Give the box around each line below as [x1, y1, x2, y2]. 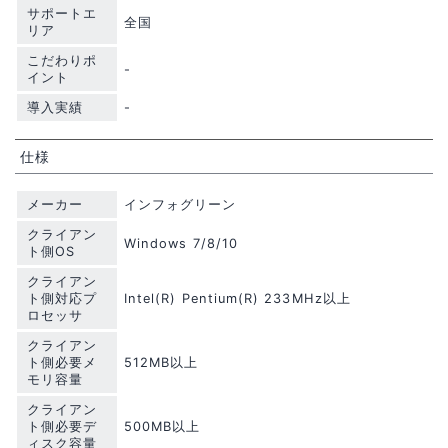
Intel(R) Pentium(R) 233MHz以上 [124, 291, 351, 307]
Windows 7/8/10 [124, 236, 238, 252]
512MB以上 [124, 355, 199, 371]
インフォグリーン [124, 197, 237, 213]
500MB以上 [124, 419, 201, 435]
